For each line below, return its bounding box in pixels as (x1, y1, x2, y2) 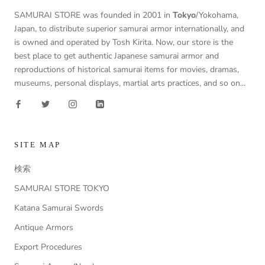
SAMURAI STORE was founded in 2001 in (14, 9, 173, 21)
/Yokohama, (196, 9, 238, 21)
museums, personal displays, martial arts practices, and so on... (14, 77, 245, 89)
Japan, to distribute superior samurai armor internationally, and (14, 23, 244, 35)
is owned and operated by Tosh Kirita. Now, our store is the (14, 37, 233, 49)
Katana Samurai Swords (14, 202, 104, 214)
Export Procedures (14, 241, 82, 253)
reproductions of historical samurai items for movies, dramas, (14, 64, 239, 76)
